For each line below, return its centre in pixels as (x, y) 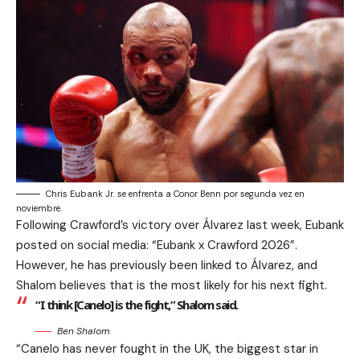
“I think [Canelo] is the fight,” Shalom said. (137, 304)
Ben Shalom (84, 331)
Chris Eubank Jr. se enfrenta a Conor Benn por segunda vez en (175, 193)
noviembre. (39, 208)
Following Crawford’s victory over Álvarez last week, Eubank (180, 225)
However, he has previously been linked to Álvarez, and (167, 265)
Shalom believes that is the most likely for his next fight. (172, 285)
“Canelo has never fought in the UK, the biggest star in (167, 348)
